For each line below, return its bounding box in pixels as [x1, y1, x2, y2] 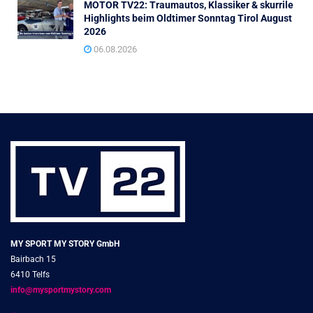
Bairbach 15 [10, 254, 56, 265]
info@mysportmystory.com [10, 285, 111, 296]
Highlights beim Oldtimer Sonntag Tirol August [84, 13, 292, 24]
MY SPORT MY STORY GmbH [10, 239, 119, 249]
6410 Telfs [10, 270, 50, 280]
